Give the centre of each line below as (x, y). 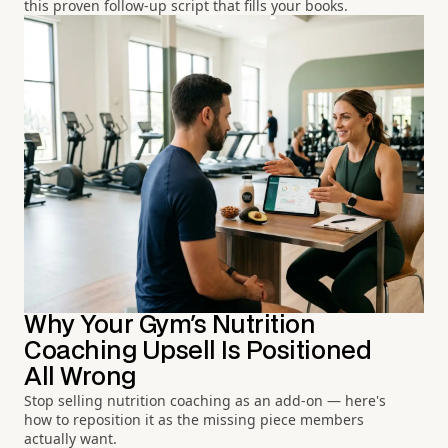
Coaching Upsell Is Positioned (198, 352)
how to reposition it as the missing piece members (194, 420)
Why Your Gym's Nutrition (170, 326)
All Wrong (80, 378)
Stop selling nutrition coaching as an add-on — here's (205, 401)
